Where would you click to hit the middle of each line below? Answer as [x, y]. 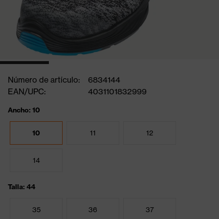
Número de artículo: [44, 80]
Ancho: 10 [24, 110]
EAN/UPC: [27, 91]
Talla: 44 [22, 187]
